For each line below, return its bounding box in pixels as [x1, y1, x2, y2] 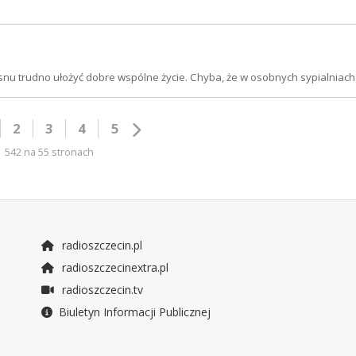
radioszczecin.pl [58, 237, 142, 253]
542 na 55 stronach [5, 145, 95, 160]
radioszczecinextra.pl [58, 259, 168, 275]
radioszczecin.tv [58, 281, 143, 297]
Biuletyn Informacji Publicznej [58, 304, 211, 319]
